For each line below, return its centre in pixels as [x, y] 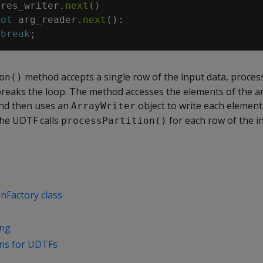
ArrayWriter [103, 106]
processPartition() [114, 121]
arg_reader [48, 20]
